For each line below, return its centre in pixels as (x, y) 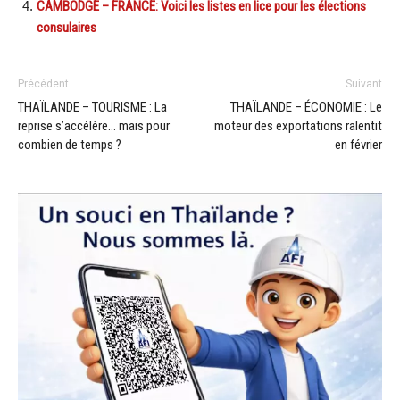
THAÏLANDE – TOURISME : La (92, 107)
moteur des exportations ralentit (298, 125)
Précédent (43, 83)
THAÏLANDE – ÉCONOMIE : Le (306, 107)
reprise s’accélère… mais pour (94, 125)
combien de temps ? (70, 144)
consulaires (67, 27)
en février (358, 144)
